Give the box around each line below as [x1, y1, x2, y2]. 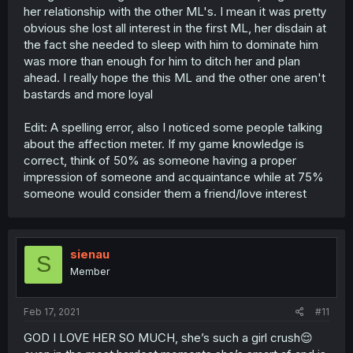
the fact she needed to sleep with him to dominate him [24, 36, 318, 52]
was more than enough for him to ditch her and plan [24, 53, 300, 69]
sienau [70, 246, 110, 262]
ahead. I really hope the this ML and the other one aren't [24, 69, 325, 85]
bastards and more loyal [24, 86, 153, 102]
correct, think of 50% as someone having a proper [24, 152, 296, 168]
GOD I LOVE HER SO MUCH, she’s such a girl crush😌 [24, 330, 313, 346]
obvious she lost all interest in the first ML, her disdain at [24, 20, 326, 35]
